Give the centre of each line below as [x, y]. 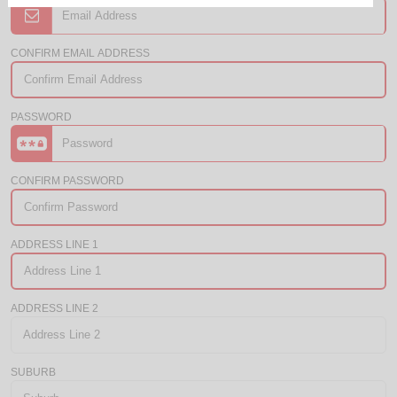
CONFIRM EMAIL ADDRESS [80, 53]
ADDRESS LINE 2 [54, 308]
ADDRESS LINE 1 [54, 245]
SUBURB [33, 372]
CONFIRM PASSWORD [67, 181]
